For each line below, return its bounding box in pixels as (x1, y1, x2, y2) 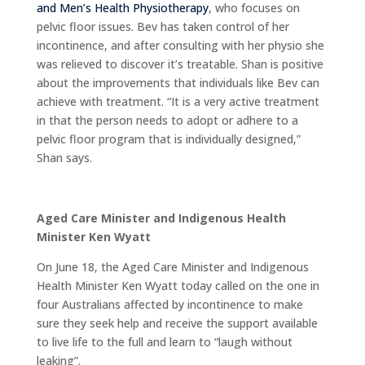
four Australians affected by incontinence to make (36, 296, 303, 312)
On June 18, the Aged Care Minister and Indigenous (36, 258, 309, 275)
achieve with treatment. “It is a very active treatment (36, 93, 319, 109)
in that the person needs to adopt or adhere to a (36, 112, 298, 128)
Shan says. (36, 149, 92, 165)
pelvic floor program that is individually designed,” (36, 130, 301, 147)
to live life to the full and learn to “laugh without (36, 333, 292, 350)
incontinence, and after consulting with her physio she (36, 37, 324, 53)
